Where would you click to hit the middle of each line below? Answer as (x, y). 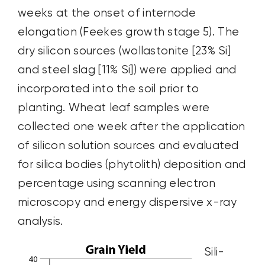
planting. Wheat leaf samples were (114, 108)
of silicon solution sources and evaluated (128, 146)
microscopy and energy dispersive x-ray (127, 202)
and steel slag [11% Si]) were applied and (127, 70)
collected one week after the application (131, 127)
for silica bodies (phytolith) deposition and (132, 164)
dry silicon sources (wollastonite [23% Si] (124, 51)
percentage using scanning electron (117, 183)
